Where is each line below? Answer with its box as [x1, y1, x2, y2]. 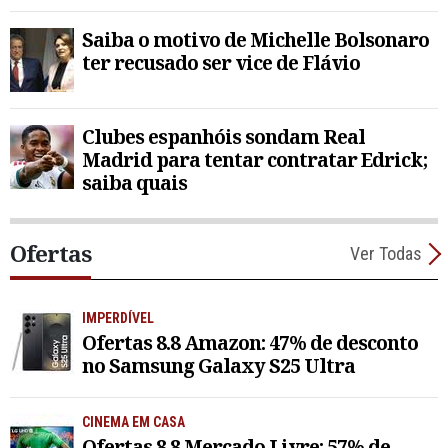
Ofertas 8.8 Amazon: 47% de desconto [82, 328, 418, 356]
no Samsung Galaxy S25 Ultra [82, 351, 355, 379]
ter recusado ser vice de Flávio [82, 49, 360, 77]
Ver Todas [350, 243, 422, 265]
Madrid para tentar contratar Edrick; [82, 146, 427, 174]
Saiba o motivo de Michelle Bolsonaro [82, 26, 429, 54]
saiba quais [82, 169, 187, 197]
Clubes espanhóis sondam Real [82, 123, 365, 151]
